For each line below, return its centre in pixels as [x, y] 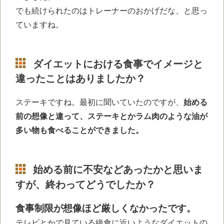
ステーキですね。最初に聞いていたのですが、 [99, 102]
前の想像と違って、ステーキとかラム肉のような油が [111, 116]
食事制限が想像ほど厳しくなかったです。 [106, 208]
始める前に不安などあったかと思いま [118, 170]
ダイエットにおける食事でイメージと [118, 64]
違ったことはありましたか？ [80, 79]
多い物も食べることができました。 [79, 130]
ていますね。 [39, 24]
